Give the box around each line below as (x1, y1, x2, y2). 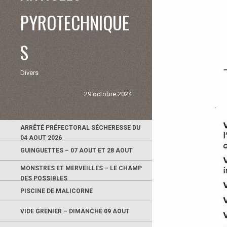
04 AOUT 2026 (20, 134, 62, 141)
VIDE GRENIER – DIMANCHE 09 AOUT (20, 207, 130, 215)
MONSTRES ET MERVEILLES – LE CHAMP (20, 165, 142, 172)
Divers (20, 69, 39, 77)
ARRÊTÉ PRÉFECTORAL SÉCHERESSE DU (20, 124, 140, 131)
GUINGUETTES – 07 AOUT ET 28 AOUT (20, 146, 133, 154)
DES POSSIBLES (20, 175, 67, 182)
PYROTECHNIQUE (20, 9, 129, 35)
